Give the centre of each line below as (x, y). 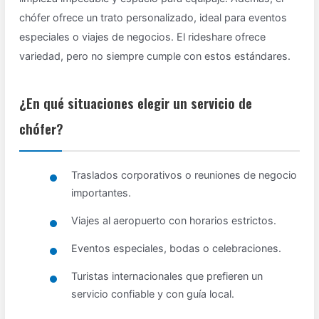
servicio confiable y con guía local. (153, 294)
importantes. (101, 193)
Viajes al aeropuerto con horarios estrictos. (174, 221)
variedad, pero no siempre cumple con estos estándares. (155, 56)
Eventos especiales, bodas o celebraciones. (177, 249)
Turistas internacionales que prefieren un (167, 276)
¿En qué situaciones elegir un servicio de (136, 103)
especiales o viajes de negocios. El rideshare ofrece (143, 37)
